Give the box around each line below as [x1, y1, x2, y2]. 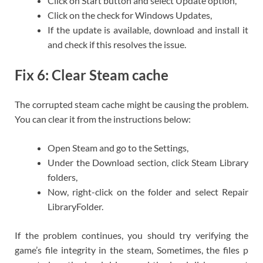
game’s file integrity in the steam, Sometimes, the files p [15, 244, 248, 255]
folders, [48, 171, 77, 183]
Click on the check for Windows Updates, [48, 9, 212, 21]
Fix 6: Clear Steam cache [15, 66, 168, 84]
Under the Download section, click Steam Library [48, 156, 248, 168]
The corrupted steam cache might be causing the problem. [15, 98, 248, 110]
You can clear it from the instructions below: [15, 113, 191, 124]
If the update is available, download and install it [48, 24, 248, 36]
